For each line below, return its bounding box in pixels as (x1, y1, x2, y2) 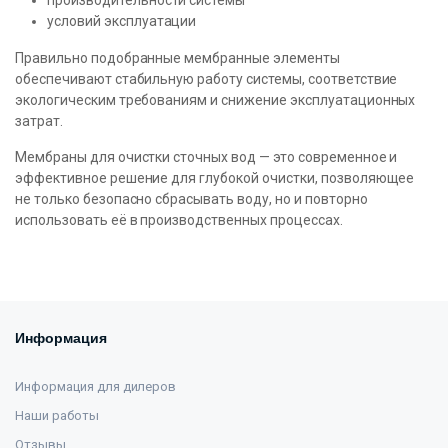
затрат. (15, 113, 63, 129)
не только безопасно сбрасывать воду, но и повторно (15, 191, 368, 207)
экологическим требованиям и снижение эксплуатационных (15, 92, 416, 108)
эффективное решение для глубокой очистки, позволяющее (15, 170, 415, 186)
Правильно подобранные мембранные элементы (15, 50, 340, 66)
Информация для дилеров (15, 379, 177, 394)
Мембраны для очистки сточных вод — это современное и (15, 149, 398, 165)
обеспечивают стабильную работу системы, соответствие (15, 71, 398, 87)
